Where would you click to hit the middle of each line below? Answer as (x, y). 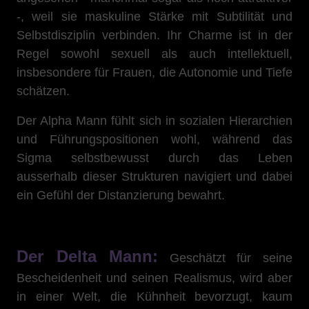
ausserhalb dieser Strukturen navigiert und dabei (154, 177)
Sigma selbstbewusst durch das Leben (154, 158)
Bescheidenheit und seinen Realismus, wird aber (154, 278)
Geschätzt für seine (226, 258)
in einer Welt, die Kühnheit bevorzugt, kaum (154, 297)
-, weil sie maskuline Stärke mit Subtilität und (154, 17)
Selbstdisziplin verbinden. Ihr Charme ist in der (154, 35)
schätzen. (43, 91)
